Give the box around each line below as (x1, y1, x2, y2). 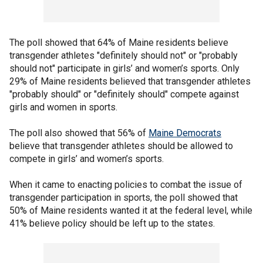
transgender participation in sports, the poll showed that (9, 192, 238, 203)
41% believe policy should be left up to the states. (9, 218, 215, 229)
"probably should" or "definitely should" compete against (9, 89, 239, 100)
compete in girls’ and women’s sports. (9, 153, 164, 164)
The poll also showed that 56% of (9, 127, 149, 139)
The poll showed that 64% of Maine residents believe (9, 37, 228, 48)
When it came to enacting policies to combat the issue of (9, 179, 242, 190)
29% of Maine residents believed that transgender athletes (9, 76, 251, 87)
